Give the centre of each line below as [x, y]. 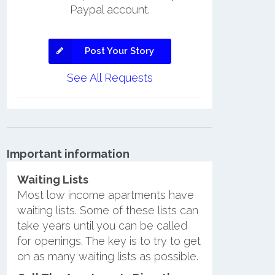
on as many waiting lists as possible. [107, 256]
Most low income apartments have [105, 195]
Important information [68, 154]
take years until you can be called [102, 225]
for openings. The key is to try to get [109, 241]
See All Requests [110, 78]
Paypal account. [110, 10]
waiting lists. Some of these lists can [107, 210]
